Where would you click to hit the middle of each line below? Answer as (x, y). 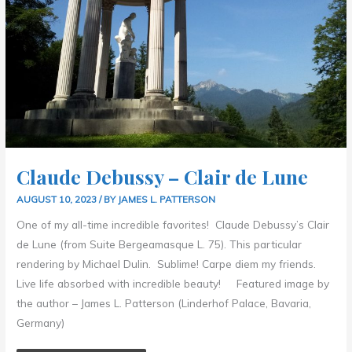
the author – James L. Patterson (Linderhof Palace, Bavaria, (164, 303)
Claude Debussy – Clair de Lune (163, 176)
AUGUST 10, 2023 (58, 199)
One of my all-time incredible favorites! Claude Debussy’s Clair (173, 225)
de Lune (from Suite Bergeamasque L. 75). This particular (159, 244)
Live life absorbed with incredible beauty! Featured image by (173, 284)
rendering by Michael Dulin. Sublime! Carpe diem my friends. (167, 264)
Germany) (41, 323)
